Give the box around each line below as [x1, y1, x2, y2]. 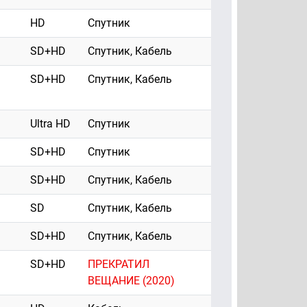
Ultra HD [30, 117, 71, 131]
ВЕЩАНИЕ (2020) [88, 274, 175, 288]
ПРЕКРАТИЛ [88, 258, 149, 271]
